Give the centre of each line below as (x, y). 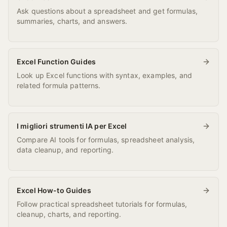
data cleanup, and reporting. (65, 150)
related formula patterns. (59, 85)
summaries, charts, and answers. (72, 21)
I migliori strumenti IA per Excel (72, 126)
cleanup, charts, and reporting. (69, 214)
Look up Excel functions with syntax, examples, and (104, 75)
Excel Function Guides (56, 62)
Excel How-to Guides (54, 190)
